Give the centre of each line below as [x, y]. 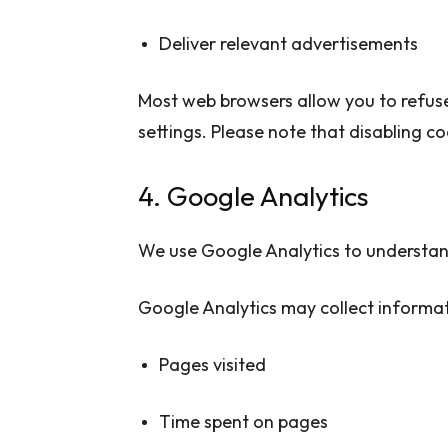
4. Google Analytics [253, 195]
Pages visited [212, 364]
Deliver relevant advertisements [288, 43]
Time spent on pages [243, 421]
